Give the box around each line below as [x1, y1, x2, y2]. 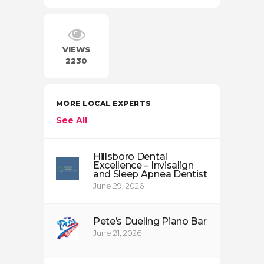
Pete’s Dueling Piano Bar [93, 215, 207, 227]
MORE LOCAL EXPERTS [56, 98, 151, 108]
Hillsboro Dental [93, 150, 167, 162]
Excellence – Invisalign [93, 159, 194, 171]
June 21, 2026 [93, 227, 141, 237]
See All [56, 114, 87, 126]
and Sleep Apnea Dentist [93, 168, 207, 180]
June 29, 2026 [93, 180, 144, 190]
